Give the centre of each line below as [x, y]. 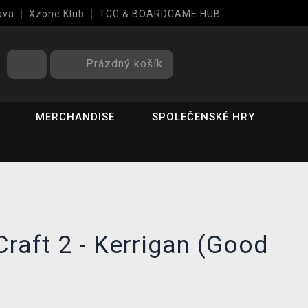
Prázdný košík [124, 63]
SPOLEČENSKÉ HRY [204, 117]
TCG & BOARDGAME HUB [160, 14]
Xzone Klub [57, 14]
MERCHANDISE [76, 117]
